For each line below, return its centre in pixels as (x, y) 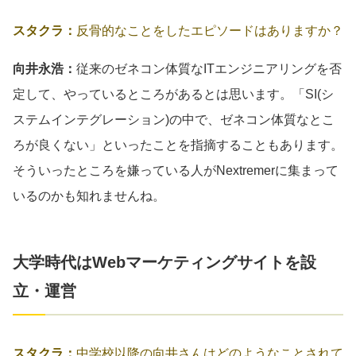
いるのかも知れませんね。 (89, 195)
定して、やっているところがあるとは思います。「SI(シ (173, 94)
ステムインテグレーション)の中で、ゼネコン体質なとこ (174, 119)
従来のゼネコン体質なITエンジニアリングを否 (209, 68)
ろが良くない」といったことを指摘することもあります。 (178, 145)
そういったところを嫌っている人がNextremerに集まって (176, 170)
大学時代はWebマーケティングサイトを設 (164, 262)
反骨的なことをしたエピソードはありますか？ (210, 30)
